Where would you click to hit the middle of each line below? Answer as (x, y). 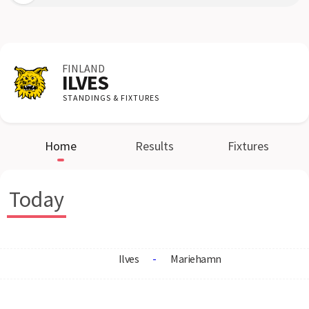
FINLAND (83, 68)
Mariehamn (196, 259)
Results (154, 146)
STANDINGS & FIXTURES (111, 98)
